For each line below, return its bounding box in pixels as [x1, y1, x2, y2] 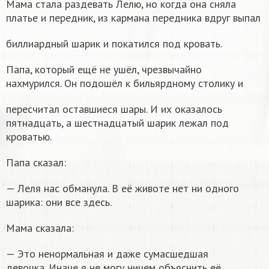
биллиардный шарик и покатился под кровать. [6, 36, 222, 50]
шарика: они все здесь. [6, 195, 112, 209]
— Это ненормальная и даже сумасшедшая [6, 246, 208, 261]
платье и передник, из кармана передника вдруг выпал [6, 10, 261, 25]
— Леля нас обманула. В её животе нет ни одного [6, 181, 239, 195]
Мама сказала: [6, 220, 74, 235]
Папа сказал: [6, 155, 66, 169]
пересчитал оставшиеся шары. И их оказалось [6, 101, 222, 116]
